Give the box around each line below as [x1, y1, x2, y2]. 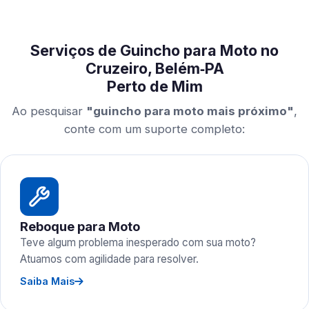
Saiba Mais [20, 275, 74, 287]
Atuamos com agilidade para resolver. [20, 252, 199, 266]
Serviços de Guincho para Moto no [30, 41, 279, 59]
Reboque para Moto [20, 219, 140, 234]
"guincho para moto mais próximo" [86, 104, 294, 118]
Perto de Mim [106, 77, 203, 95]
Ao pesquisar [12, 104, 86, 118]
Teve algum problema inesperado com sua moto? [20, 236, 256, 249]
